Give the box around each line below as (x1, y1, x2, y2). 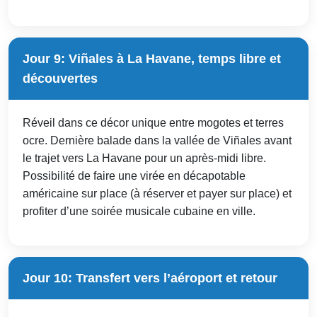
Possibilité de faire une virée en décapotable (23, 169, 246, 182)
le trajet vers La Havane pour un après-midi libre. (23, 151, 266, 164)
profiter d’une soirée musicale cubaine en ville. (23, 204, 255, 217)
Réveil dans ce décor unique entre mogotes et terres (23, 116, 284, 129)
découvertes (23, 71, 98, 86)
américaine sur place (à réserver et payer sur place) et (23, 187, 292, 200)
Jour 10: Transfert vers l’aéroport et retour (23, 270, 277, 285)
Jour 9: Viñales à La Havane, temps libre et (23, 51, 281, 66)
